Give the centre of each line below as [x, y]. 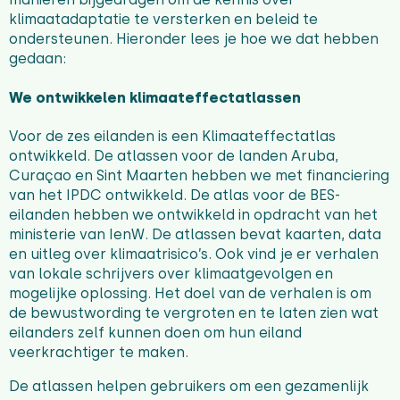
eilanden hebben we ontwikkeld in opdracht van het [193, 214]
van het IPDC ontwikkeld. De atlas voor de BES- [175, 195]
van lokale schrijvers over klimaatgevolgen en [171, 273]
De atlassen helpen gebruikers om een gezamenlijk [189, 386]
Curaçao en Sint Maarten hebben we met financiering [199, 175]
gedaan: [37, 59]
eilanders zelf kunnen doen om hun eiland [155, 332]
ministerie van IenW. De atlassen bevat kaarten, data [195, 234]
